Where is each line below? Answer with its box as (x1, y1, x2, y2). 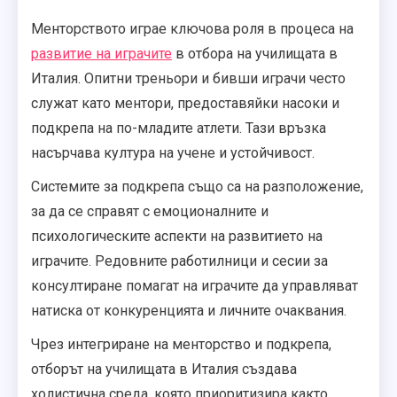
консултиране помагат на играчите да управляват (31, 276, 358, 294)
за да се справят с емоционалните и (31, 202, 269, 220)
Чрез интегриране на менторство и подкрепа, (31, 335, 331, 353)
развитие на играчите (31, 44, 172, 62)
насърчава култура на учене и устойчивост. (31, 144, 315, 161)
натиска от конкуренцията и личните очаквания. (31, 301, 346, 319)
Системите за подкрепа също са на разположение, (31, 177, 363, 195)
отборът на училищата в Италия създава (31, 360, 297, 378)
